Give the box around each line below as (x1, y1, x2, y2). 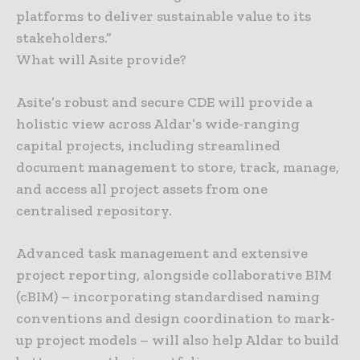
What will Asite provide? (16, 51, 186, 69)
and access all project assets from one (16, 180, 268, 198)
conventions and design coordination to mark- (16, 309, 335, 328)
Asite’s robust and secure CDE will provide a (16, 93, 313, 112)
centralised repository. (16, 202, 172, 220)
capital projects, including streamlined (16, 137, 280, 155)
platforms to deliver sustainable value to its (16, 7, 311, 26)
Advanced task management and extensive (16, 244, 308, 263)
